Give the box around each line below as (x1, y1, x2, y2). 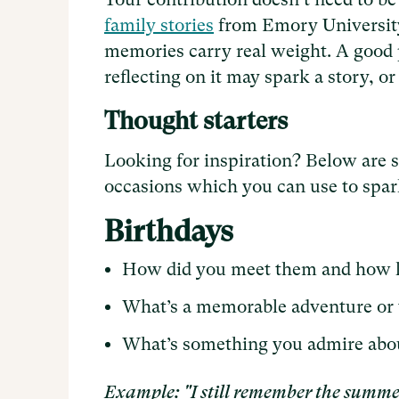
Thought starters (104, 106, 288, 136)
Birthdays (104, 214, 233, 249)
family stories (104, 15, 214, 37)
